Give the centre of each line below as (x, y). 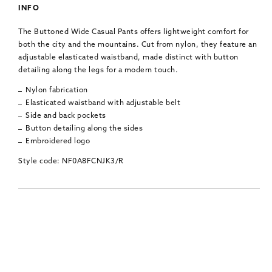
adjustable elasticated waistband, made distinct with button (128, 57)
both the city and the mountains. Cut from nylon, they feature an (138, 45)
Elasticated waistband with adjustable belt (103, 103)
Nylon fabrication (57, 90)
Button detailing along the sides (84, 128)
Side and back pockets (66, 116)
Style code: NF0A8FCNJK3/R (71, 161)
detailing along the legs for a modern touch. (98, 70)
